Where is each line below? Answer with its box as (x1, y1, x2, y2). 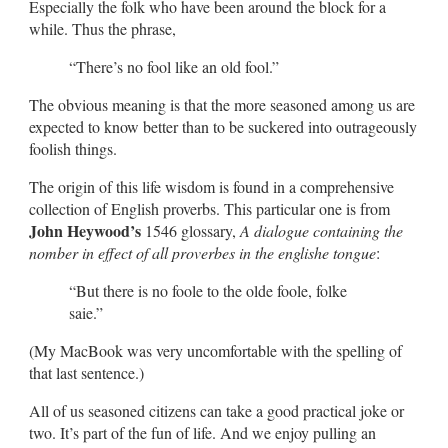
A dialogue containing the (240, 219, 403, 241)
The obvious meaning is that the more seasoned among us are (29, 93, 415, 115)
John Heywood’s (29, 218, 141, 242)
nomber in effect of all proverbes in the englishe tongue (29, 241, 376, 263)
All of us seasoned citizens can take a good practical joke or (29, 399, 404, 421)
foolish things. (29, 137, 117, 159)
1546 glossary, (141, 219, 240, 241)
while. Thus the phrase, (29, 17, 176, 39)
